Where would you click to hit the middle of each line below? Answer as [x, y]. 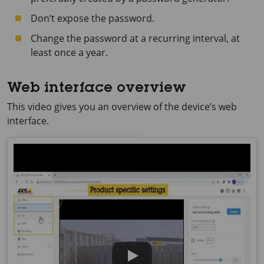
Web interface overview [97, 89]
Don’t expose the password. [93, 18]
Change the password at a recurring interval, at [135, 38]
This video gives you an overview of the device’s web [122, 107]
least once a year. [69, 52]
